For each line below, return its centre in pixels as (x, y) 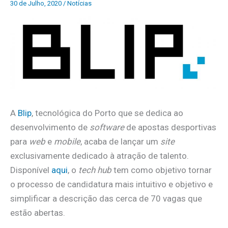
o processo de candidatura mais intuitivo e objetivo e (111, 184)
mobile (67, 142)
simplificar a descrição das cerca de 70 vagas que (106, 199)
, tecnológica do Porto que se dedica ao (107, 113)
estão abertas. (38, 213)
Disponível (31, 170)
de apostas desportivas (170, 127)
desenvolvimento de (50, 127)
